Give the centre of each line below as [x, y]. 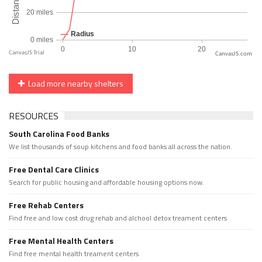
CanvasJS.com [234, 54]
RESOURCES [34, 116]
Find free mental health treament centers [74, 254]
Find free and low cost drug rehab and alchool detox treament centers [118, 218]
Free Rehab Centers [46, 205]
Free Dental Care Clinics [54, 170]
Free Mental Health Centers [61, 241]
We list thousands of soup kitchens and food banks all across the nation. [120, 147]
